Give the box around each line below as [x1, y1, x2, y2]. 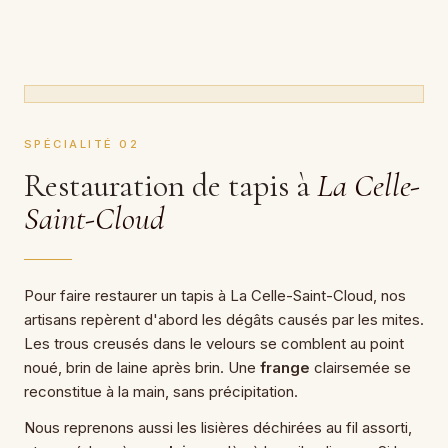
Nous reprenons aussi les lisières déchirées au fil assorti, [24, 417, 412, 437]
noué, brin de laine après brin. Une [24, 357, 260, 377]
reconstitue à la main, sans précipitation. [24, 381, 298, 401]
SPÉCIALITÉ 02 [24, 136, 140, 151]
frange [260, 357, 310, 377]
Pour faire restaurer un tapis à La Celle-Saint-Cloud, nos [24, 285, 406, 305]
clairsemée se [310, 357, 411, 377]
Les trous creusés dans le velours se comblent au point [24, 333, 404, 353]
